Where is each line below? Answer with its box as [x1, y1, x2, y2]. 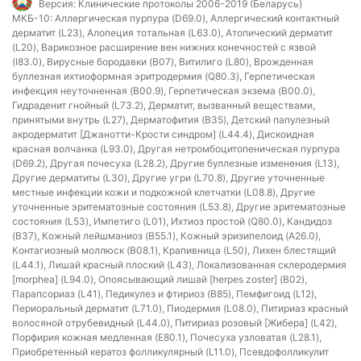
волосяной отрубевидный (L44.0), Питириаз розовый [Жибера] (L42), [12, 317, 337, 329]
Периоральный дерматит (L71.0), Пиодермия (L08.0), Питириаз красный [12, 302, 348, 314]
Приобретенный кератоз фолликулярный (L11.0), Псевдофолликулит [12, 346, 329, 358]
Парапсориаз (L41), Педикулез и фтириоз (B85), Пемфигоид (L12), [12, 288, 317, 300]
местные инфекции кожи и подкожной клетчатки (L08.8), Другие [12, 186, 315, 198]
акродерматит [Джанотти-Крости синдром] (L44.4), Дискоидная [12, 128, 314, 140]
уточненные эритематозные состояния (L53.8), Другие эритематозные [12, 201, 346, 213]
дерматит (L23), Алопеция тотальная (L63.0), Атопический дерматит [12, 27, 333, 39]
